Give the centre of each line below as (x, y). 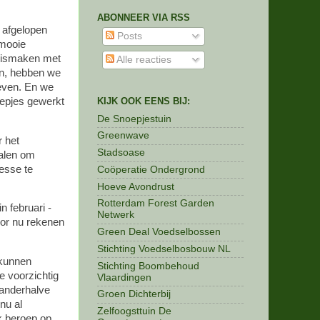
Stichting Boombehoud (148, 266)
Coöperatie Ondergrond (151, 169)
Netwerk (116, 215)
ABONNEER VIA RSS (144, 17)
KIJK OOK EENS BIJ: (144, 101)
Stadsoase (121, 153)
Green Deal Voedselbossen (159, 232)
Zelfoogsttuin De (134, 311)
